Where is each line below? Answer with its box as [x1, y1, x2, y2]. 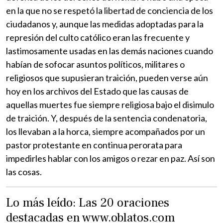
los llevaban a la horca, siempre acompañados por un [6, 125, 205, 137]
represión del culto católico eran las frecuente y [6, 31, 190, 43]
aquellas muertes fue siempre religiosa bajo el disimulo [6, 99, 214, 110]
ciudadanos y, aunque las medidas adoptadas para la [6, 18, 204, 29]
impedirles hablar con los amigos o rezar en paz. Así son [6, 152, 215, 164]
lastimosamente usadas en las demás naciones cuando [6, 45, 213, 56]
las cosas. [6, 166, 42, 177]
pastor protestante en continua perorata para [6, 139, 182, 150]
